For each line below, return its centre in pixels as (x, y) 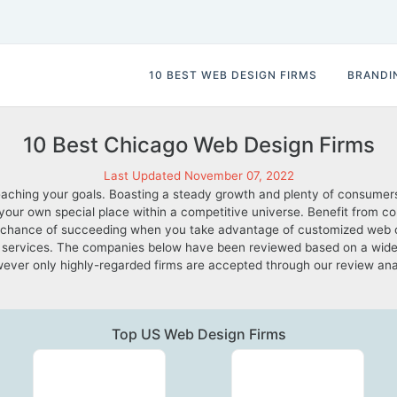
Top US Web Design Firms (198, 334)
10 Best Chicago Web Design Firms (198, 145)
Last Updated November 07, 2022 (198, 175)
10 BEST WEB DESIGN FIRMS (233, 75)
